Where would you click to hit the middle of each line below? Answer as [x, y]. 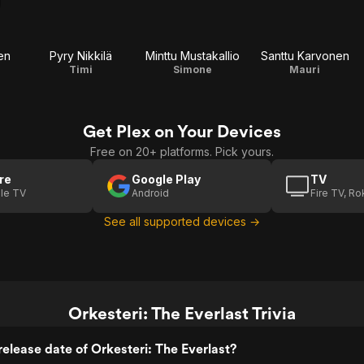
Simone [193, 69]
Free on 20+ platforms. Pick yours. [182, 152]
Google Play [166, 179]
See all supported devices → [182, 221]
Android [150, 193]
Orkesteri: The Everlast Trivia [182, 313]
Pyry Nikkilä [80, 56]
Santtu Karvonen [305, 56]
